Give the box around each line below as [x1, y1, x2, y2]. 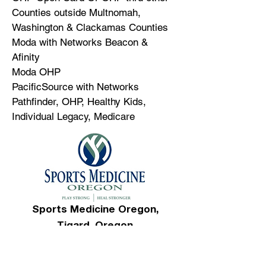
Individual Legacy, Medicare [12, 110, 135, 122]
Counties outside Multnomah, [12, 7, 141, 18]
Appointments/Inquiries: [22, 235, 129, 247]
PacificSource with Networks [12, 81, 139, 93]
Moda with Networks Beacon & [12, 36, 148, 48]
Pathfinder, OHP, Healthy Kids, [12, 96, 146, 107]
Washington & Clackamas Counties [12, 21, 168, 33]
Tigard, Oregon [57, 221, 133, 232]
